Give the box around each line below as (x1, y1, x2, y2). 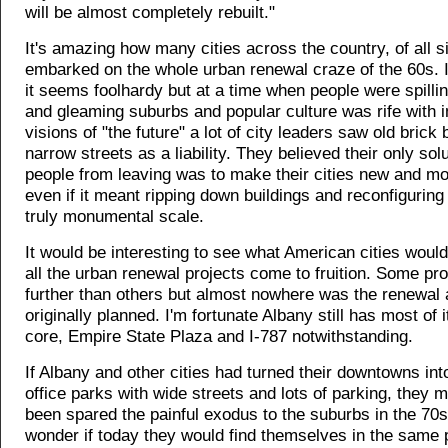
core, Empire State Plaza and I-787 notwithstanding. (25, 327, 413, 347)
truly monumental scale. (25, 207, 204, 227)
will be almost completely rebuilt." (25, 3, 275, 23)
